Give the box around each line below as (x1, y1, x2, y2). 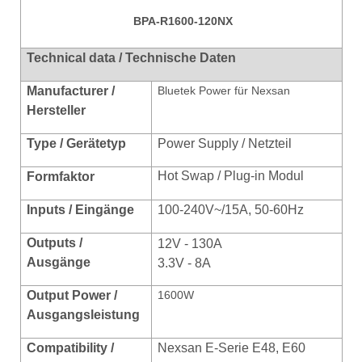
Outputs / (27, 235, 83, 250)
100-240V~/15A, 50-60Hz (158, 202, 305, 217)
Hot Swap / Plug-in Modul (158, 168, 305, 183)
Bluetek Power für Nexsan (158, 83, 291, 97)
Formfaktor (27, 169, 95, 183)
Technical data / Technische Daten (27, 50, 237, 65)
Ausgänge (27, 255, 91, 269)
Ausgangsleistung (27, 307, 141, 322)
